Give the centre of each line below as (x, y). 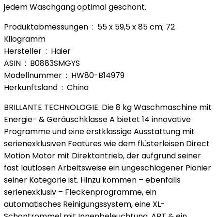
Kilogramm (25, 39)
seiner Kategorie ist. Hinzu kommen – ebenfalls (92, 180)
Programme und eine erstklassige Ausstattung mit (99, 132)
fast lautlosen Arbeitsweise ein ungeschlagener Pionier (108, 168)
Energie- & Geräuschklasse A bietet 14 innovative (97, 119)
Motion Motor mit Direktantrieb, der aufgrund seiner (102, 156)
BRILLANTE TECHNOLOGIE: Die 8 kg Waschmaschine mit (108, 107)
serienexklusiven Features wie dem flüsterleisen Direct (107, 144)
